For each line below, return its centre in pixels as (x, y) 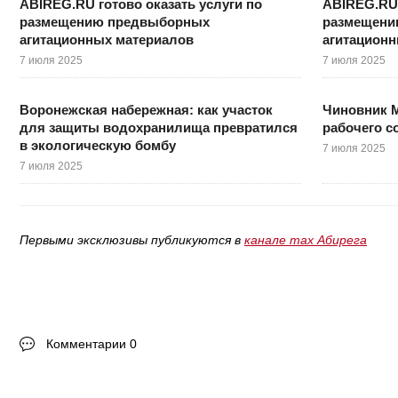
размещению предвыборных (115, 21)
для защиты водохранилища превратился (159, 127)
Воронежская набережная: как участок (146, 109)
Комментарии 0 (92, 343)
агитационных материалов (107, 39)
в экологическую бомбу (98, 145)
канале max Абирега (306, 239)
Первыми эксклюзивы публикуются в (132, 239)
